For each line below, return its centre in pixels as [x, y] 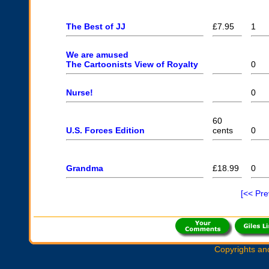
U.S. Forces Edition [105, 130]
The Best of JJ [95, 26]
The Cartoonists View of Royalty [132, 64]
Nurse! [79, 92]
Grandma [84, 168]
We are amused [97, 55]
